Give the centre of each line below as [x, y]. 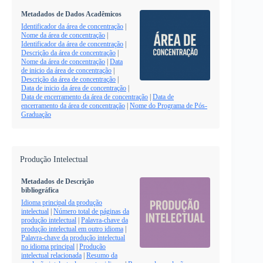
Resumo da [102, 256]
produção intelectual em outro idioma [72, 229]
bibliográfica [40, 190]
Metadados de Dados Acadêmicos [71, 14]
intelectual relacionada [51, 256]
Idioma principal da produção [62, 203]
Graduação [36, 115]
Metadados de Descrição [58, 182]
